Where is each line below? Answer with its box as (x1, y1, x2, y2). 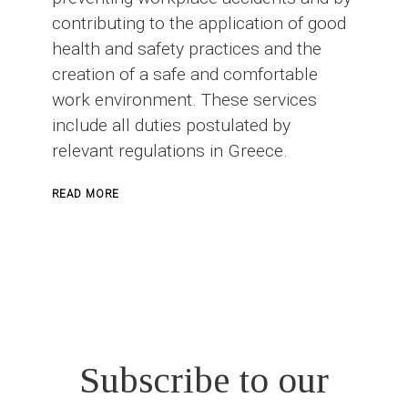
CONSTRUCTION (119, 283, 213, 297)
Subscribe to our (79, 359, 329, 401)
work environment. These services (51, 89, 317, 111)
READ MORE (51, 188, 120, 201)
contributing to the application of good (51, 13, 346, 35)
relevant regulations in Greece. (51, 140, 288, 162)
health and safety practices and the (51, 38, 321, 60)
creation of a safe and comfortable (51, 64, 318, 86)
